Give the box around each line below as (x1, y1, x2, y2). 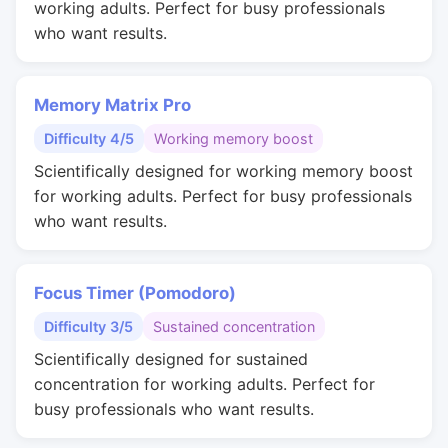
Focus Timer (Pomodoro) (34, 283, 236, 303)
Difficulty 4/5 (44, 130, 134, 147)
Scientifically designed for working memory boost (34, 161, 413, 181)
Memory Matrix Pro (34, 95, 191, 115)
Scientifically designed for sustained (34, 349, 308, 369)
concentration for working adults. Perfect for (34, 374, 375, 394)
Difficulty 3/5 (44, 318, 133, 335)
